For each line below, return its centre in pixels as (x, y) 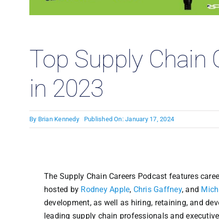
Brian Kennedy (58, 119)
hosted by (62, 189)
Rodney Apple (105, 189)
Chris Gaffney (157, 189)
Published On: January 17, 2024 (129, 119)
